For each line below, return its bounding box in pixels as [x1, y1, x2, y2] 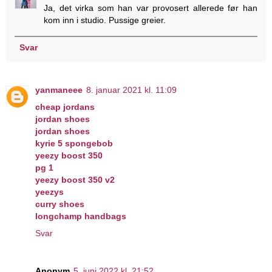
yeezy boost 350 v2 [35, 175, 115, 185]
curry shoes [35, 199, 84, 209]
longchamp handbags [35, 211, 126, 222]
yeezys [35, 187, 64, 197]
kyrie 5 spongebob [35, 138, 113, 149]
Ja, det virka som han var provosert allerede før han [44, 2, 257, 13]
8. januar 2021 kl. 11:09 [86, 85, 177, 95]
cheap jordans [35, 102, 95, 112]
